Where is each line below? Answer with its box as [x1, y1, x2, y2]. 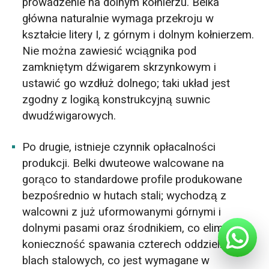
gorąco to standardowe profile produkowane [22, 171, 243, 189]
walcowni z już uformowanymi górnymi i [22, 204, 222, 221]
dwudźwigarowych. [22, 107, 116, 125]
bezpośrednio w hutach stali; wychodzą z [22, 187, 227, 205]
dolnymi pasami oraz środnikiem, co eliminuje [22, 220, 247, 237]
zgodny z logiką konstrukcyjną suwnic [22, 91, 211, 109]
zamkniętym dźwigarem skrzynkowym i [22, 59, 217, 76]
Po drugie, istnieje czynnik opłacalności [22, 139, 216, 156]
